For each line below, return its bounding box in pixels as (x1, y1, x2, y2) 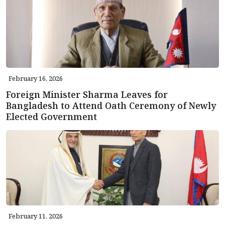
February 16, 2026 (9, 73, 63, 83)
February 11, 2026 (9, 211, 63, 220)
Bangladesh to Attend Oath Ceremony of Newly (6, 99, 216, 111)
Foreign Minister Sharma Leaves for (6, 88, 168, 100)
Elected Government (6, 110, 97, 123)
